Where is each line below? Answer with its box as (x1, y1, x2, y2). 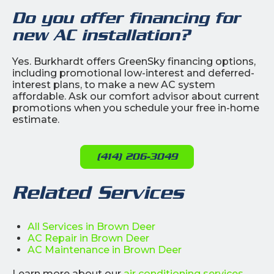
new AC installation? (12, 25, 190, 44)
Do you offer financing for (12, 8, 240, 27)
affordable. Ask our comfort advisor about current (12, 90, 259, 102)
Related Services (12, 181, 183, 203)
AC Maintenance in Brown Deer (28, 243, 182, 256)
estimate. (12, 113, 59, 125)
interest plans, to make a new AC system (12, 78, 215, 91)
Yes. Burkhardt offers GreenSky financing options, (12, 55, 256, 67)
